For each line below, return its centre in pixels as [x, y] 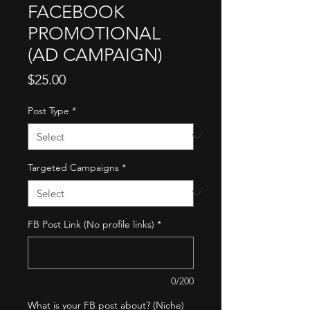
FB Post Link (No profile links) [91, 224]
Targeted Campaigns [73, 167]
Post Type [48, 110]
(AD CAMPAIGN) [95, 55]
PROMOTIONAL [94, 33]
